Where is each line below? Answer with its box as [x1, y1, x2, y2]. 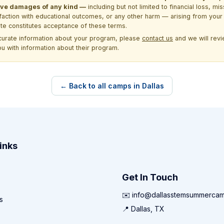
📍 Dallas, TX [122, 204, 164, 213]
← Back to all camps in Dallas [60, 81, 164, 90]
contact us [142, 34, 173, 42]
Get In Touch [122, 172, 178, 183]
